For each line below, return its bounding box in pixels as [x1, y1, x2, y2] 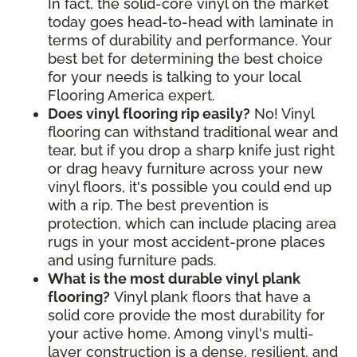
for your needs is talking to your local [48, 68, 300, 85]
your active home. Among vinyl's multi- [48, 324, 314, 342]
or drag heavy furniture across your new [48, 159, 323, 177]
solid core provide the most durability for [48, 306, 325, 324]
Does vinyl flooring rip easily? [48, 104, 250, 122]
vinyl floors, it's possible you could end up [48, 178, 331, 195]
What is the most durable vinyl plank [48, 269, 300, 287]
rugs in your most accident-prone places [48, 233, 325, 250]
